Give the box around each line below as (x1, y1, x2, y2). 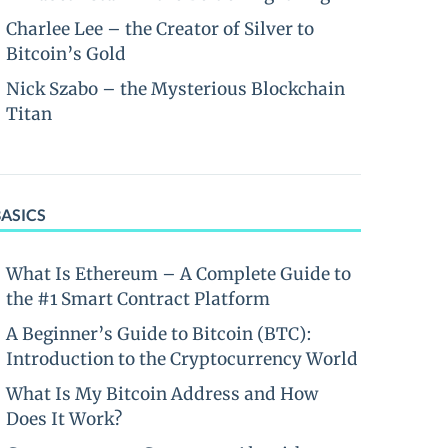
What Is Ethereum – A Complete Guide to (6, 263, 351, 285)
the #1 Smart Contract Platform (6, 288, 270, 310)
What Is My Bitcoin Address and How (6, 383, 318, 405)
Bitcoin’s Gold (6, 43, 126, 65)
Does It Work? (6, 408, 122, 430)
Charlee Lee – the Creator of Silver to (6, 18, 314, 40)
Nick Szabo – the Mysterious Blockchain (6, 78, 345, 100)
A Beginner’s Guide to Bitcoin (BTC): (6, 323, 312, 345)
